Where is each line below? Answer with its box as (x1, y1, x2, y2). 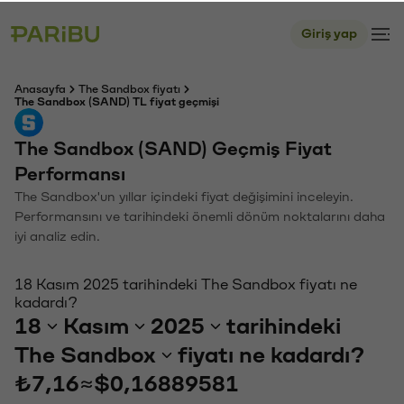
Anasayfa (14, 82, 66, 93)
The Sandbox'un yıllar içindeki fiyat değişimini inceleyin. (14, 188, 353, 202)
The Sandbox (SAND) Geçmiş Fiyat (14, 138, 332, 157)
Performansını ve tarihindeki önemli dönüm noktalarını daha (14, 208, 385, 222)
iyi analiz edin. (14, 228, 100, 242)
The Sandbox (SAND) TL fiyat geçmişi (14, 95, 219, 106)
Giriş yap (301, 25, 357, 39)
